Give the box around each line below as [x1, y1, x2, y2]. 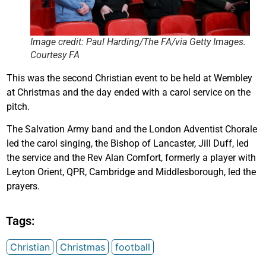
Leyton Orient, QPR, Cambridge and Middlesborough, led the [7, 166, 256, 178]
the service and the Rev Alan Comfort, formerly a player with [7, 152, 256, 164]
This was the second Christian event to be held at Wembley [7, 72, 252, 84]
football [115, 240, 150, 253]
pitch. [7, 101, 30, 113]
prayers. [7, 180, 40, 192]
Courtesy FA [30, 49, 80, 61]
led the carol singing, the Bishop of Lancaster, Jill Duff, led [7, 138, 249, 150]
